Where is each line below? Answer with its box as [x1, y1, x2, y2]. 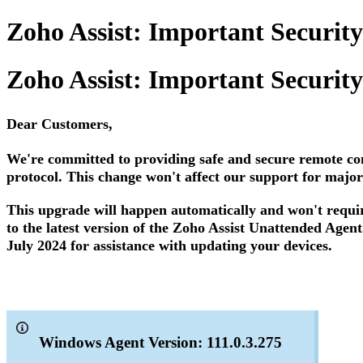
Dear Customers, [6, 116, 113, 133]
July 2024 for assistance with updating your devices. [6, 237, 332, 254]
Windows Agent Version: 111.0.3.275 [39, 334, 282, 352]
